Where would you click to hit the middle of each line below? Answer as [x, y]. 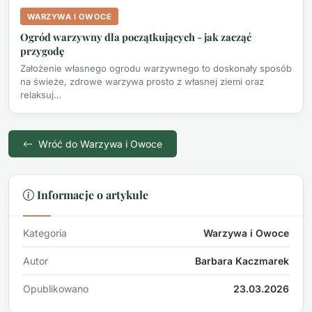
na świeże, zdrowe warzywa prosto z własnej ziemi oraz [142, 81]
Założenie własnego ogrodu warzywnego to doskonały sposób [156, 68]
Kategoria [45, 233]
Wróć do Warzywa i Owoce [99, 143]
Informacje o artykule [93, 194]
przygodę [42, 50]
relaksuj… [41, 94]
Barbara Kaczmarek [242, 260]
